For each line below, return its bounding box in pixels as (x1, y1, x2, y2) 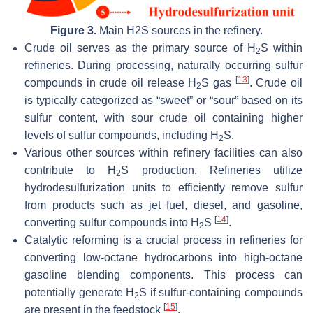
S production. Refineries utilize (121, 164, 303, 177)
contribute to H (24, 164, 117, 177)
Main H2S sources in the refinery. (96, 24, 263, 37)
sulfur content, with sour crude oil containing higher (24, 112, 303, 124)
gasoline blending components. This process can (24, 269, 303, 282)
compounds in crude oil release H (24, 77, 197, 89)
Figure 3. (50, 24, 96, 37)
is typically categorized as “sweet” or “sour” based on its (24, 94, 303, 107)
